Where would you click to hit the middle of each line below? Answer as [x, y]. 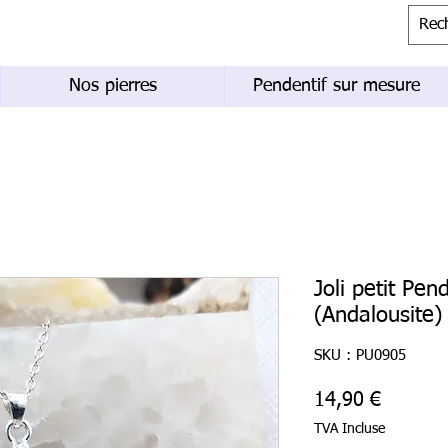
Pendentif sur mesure [336, 86]
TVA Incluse [349, 429]
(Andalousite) [378, 316]
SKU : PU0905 [360, 356]
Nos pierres [112, 86]
